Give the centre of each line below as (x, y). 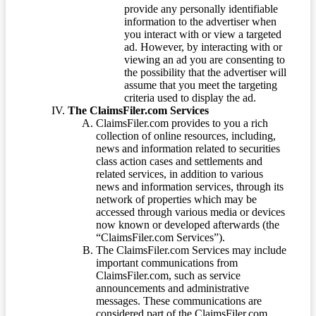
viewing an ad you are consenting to (205, 60)
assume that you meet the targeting (201, 85)
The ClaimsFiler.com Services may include (191, 250)
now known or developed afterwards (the (188, 225)
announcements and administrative (172, 288)
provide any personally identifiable (201, 9)
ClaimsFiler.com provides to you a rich (182, 123)
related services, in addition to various (180, 174)
